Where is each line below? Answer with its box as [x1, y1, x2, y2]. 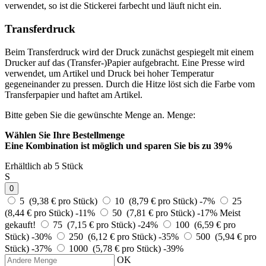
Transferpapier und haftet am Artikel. [5, 89, 142, 100]
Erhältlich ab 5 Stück [5, 160, 83, 171]
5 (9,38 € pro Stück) [20, 195, 100, 206]
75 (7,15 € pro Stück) [53, 219, 138, 230]
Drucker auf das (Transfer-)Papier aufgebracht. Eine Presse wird [5, 57, 245, 68]
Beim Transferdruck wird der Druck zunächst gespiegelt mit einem [5, 46, 254, 57]
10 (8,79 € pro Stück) [115, 195, 199, 206]
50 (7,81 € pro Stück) [112, 207, 197, 218]
